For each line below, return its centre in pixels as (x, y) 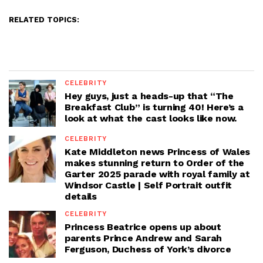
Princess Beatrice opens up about (143, 227)
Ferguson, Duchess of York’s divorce (148, 249)
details (81, 197)
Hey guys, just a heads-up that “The (149, 96)
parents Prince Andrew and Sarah (144, 238)
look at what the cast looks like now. (151, 119)
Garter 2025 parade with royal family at (157, 174)
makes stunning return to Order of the (155, 163)
